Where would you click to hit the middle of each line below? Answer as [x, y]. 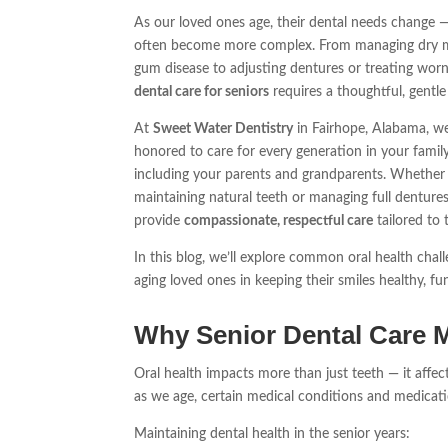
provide [159, 221]
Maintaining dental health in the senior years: [272, 434]
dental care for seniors [202, 92]
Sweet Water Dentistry [223, 129]
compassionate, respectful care [279, 221]
